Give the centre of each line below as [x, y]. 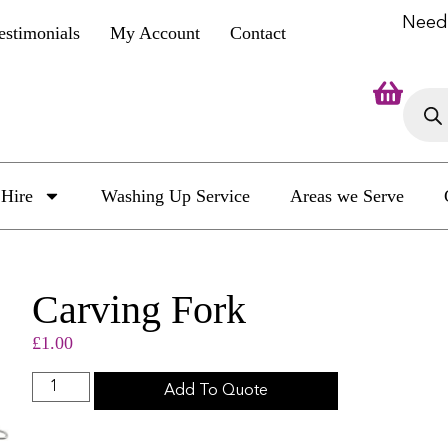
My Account [155, 33]
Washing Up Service [175, 196]
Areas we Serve [346, 196]
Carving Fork [139, 310]
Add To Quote [216, 390]
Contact [258, 33]
